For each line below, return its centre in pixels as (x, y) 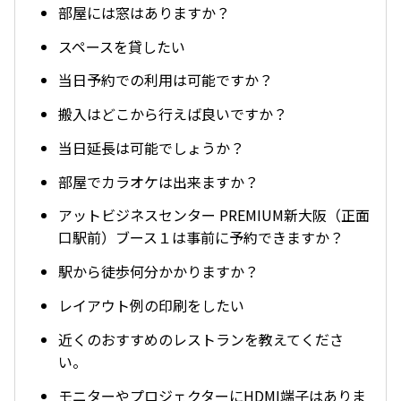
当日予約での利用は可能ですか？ (166, 80)
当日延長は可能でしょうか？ (151, 147)
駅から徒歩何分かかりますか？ (158, 272)
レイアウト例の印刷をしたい (151, 306)
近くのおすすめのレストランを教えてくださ (201, 339)
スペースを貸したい (122, 46)
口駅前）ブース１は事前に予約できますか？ (201, 238)
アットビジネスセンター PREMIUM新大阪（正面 (214, 215)
